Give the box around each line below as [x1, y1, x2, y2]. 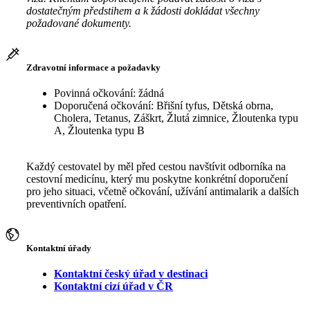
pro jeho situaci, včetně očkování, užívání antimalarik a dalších [26, 185, 299, 197]
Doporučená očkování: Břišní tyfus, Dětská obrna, [54, 99, 273, 111]
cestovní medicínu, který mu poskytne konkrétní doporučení [26, 172, 288, 185]
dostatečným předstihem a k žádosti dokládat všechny [26, 5, 259, 17]
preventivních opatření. [26, 197, 127, 210]
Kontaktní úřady [26, 242, 91, 253]
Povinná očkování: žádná [54, 86, 164, 99]
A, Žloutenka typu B [54, 124, 145, 136]
